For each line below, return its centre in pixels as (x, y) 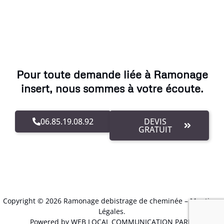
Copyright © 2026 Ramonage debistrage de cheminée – (96, 201)
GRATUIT (155, 130)
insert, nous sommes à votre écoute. (112, 88)
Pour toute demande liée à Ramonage (112, 74)
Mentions (205, 201)
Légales (111, 211)
